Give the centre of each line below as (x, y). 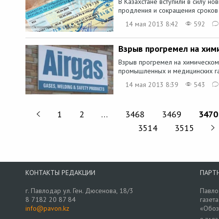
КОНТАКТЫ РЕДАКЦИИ (60, 172)
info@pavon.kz (47, 208)
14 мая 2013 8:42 (152, 24)
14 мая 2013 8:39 (152, 85)
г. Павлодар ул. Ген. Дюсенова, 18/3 (79, 190)
